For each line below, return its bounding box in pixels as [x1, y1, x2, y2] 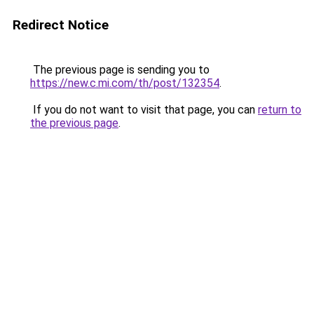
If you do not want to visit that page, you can [30, 103, 258, 116]
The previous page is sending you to [30, 63, 210, 76]
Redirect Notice [13, 17, 109, 33]
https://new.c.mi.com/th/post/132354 [30, 76, 219, 90]
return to [258, 103, 301, 116]
